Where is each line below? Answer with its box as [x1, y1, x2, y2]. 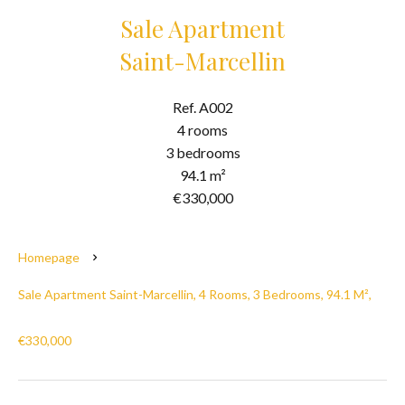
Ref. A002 [172, 99, 233, 116]
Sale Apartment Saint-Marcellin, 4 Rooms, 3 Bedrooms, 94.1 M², [18, 287, 372, 302]
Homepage [18, 250, 80, 265]
